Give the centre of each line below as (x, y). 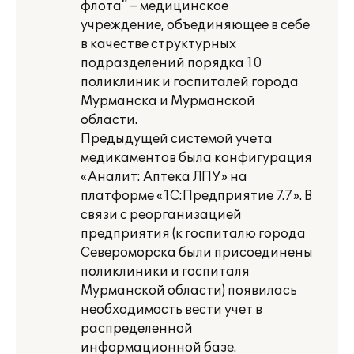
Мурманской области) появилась (189, 291)
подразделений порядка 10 (171, 63)
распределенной (137, 329)
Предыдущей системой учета (177, 139)
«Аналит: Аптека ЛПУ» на (164, 177)
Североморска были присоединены (197, 253)
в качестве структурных (158, 44)
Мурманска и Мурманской (168, 101)
